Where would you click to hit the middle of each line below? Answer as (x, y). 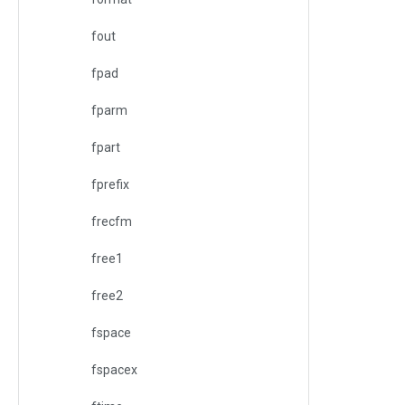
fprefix (110, 184)
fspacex (114, 370)
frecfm (112, 221)
